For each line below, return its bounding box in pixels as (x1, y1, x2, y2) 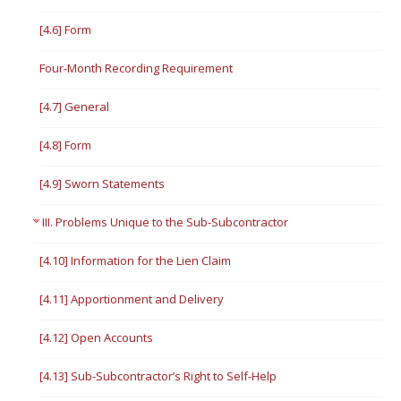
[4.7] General (39, 98, 110, 115)
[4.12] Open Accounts (39, 329, 154, 346)
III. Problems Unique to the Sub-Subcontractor (42, 214, 289, 230)
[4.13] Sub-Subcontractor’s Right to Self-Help (39, 368, 277, 384)
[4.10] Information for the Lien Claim (39, 252, 232, 269)
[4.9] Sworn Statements (39, 175, 166, 192)
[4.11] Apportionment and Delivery (39, 291, 225, 307)
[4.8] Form (39, 137, 92, 153)
